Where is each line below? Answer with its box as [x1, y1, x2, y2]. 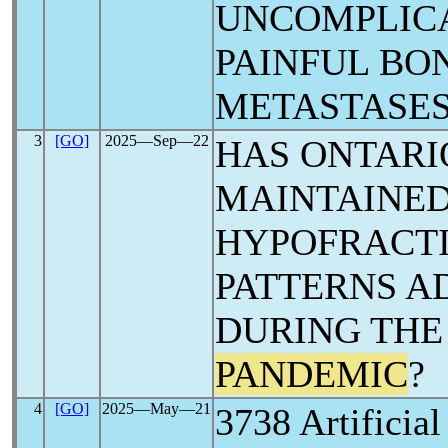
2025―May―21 [102, 400, 211, 417]
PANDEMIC [215, 353, 408, 395]
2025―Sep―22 [104, 132, 209, 149]
